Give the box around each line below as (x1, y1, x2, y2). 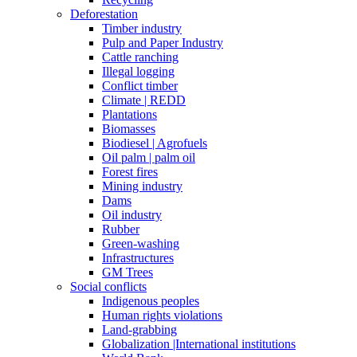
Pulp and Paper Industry (102, 36, 223, 50)
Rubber (102, 222, 139, 237)
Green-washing (102, 237, 179, 251)
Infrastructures (102, 251, 174, 265)
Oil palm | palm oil (102, 151, 195, 165)
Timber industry (102, 22, 182, 36)
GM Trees (102, 265, 153, 280)
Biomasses (102, 122, 155, 136)
